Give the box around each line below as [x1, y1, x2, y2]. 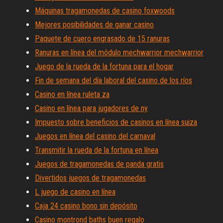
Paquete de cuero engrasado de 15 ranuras [35, 34, 170, 43]
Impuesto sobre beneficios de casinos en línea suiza [35, 117, 197, 127]
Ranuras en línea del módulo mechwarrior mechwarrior [35, 48, 204, 57]
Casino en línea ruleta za [35, 90, 110, 99]
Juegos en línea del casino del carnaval [35, 131, 155, 141]
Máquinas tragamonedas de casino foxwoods [35, 6, 175, 15]
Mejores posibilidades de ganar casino [35, 20, 154, 29]
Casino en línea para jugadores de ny [35, 104, 148, 113]
